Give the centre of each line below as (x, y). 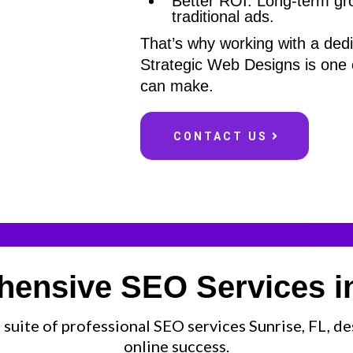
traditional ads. (223, 17)
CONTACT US (221, 136)
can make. (177, 86)
